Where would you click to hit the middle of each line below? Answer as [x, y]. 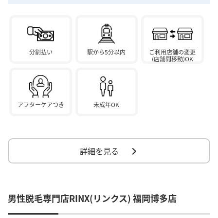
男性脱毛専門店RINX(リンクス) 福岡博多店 [92, 198]
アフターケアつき [41, 105]
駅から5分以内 [107, 52]
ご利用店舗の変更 [173, 52]
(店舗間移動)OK [172, 59]
